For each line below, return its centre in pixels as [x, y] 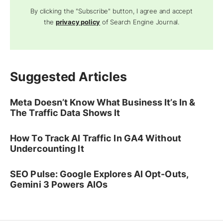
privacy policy [78, 22]
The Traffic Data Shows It [65, 113]
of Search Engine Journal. [140, 22]
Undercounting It [47, 149]
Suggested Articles [68, 77]
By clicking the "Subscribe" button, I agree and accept [111, 11]
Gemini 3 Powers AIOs [59, 185]
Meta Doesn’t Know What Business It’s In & [103, 103]
